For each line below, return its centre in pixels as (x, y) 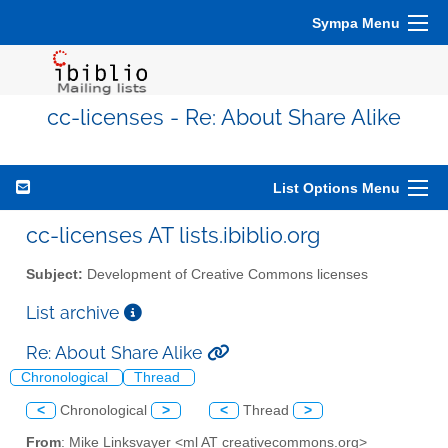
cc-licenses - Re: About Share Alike (224, 117)
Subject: (54, 274)
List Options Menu (336, 188)
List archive (75, 312)
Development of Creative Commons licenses (225, 274)
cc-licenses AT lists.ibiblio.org (173, 235)
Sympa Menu (356, 23)
